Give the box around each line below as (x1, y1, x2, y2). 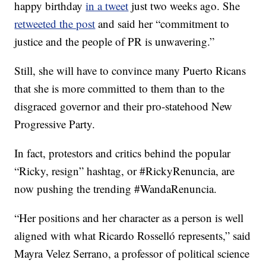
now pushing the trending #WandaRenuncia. (14, 181, 217, 196)
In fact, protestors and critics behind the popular (14, 145, 231, 160)
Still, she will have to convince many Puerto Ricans (14, 63, 246, 78)
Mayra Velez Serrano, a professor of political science (14, 246, 250, 261)
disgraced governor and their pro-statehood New (14, 99, 233, 113)
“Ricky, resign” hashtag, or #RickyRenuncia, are (14, 163, 235, 178)
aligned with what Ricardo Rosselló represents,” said (14, 228, 251, 243)
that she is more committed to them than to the (14, 81, 225, 96)
